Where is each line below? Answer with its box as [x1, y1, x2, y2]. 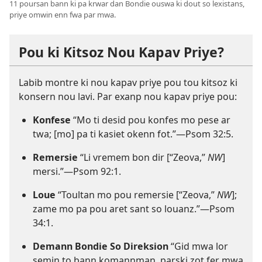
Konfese [33, 113, 71, 126]
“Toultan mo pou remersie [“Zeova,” [56, 188, 217, 201]
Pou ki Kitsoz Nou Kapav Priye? [19, 42, 224, 61]
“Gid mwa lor [168, 239, 228, 253]
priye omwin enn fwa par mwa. [9, 9, 116, 20]
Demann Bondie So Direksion [33, 239, 168, 253]
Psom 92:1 [73, 164, 119, 178]
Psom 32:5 [185, 127, 231, 140]
